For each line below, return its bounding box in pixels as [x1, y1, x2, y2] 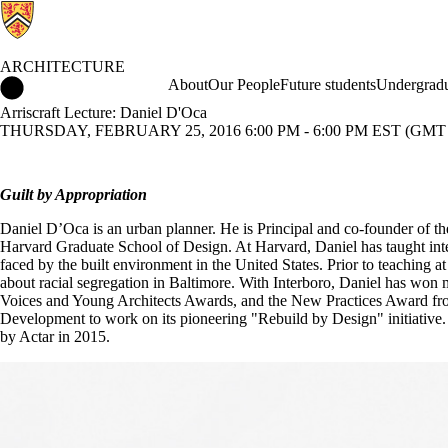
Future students [279, 76, 376, 93]
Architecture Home [24, 76, 145, 93]
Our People [207, 76, 280, 93]
